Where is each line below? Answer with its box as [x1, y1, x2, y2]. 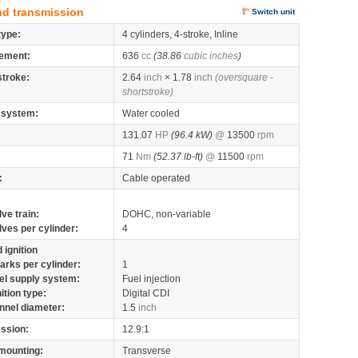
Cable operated [122, 173, 190, 184]
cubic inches [184, 50, 238, 62]
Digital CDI [122, 288, 169, 299]
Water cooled [122, 108, 180, 119]
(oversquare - [215, 72, 273, 83]
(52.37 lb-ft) [153, 151, 203, 162]
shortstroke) [122, 86, 173, 97]
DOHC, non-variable [122, 209, 211, 220]
